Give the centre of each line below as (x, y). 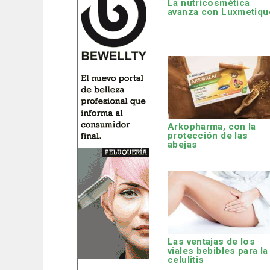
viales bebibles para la (218, 250)
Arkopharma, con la (212, 127)
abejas (183, 145)
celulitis (186, 259)
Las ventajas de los (212, 241)
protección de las (208, 136)
